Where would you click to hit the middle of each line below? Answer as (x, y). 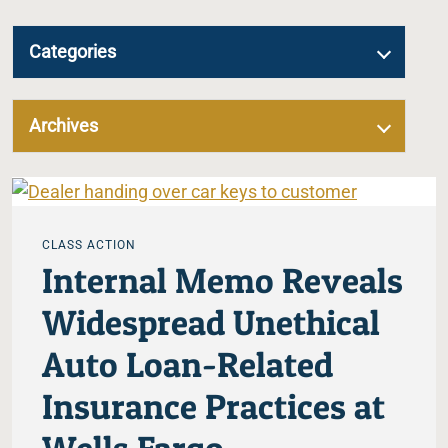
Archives (63, 125)
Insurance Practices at (213, 407)
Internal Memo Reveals (222, 281)
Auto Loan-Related (187, 365)
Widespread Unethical (211, 323)
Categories (72, 51)
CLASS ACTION (89, 245)
